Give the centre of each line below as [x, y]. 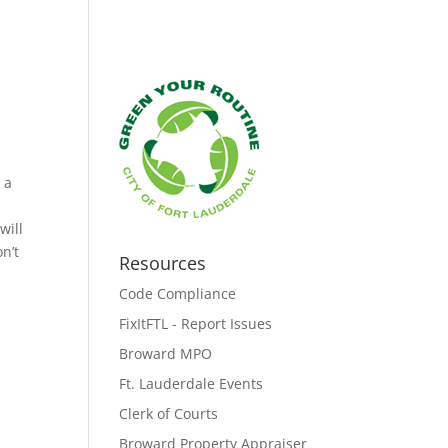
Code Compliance [178, 293]
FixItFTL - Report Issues [196, 323]
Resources [163, 263]
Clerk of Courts [169, 413]
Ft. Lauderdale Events [191, 383]
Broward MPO [166, 353]
